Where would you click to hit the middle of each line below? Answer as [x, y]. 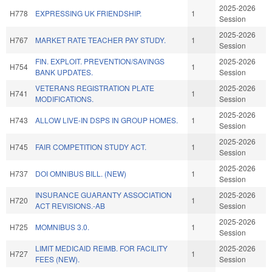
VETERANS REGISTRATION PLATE [95, 87]
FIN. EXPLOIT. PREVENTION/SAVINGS [100, 61]
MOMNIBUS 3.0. [62, 226]
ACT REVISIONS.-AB [70, 205]
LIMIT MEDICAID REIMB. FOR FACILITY [101, 248]
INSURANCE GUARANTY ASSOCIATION [104, 194]
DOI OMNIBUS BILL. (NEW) [81, 173]
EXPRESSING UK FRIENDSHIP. [88, 13]
